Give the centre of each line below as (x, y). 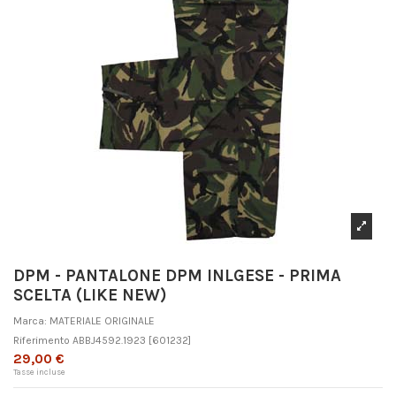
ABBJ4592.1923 (109, 340)
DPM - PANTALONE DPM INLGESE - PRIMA (177, 276)
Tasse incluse (39, 371)
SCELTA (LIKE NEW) (90, 296)
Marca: (30, 320)
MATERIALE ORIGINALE (102, 320)
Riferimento (42, 340)
